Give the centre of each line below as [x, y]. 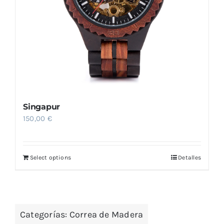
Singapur [41, 107]
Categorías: [44, 215]
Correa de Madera [106, 215]
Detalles [190, 158]
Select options [50, 158]
